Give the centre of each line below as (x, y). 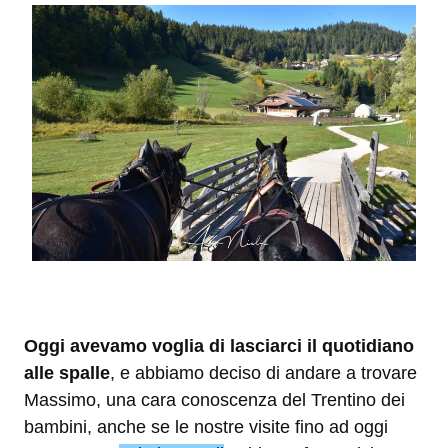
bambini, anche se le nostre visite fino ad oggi (206, 427)
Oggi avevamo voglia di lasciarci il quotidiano (219, 346)
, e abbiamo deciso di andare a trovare (263, 373)
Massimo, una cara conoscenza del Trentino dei (214, 400)
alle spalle (67, 373)
